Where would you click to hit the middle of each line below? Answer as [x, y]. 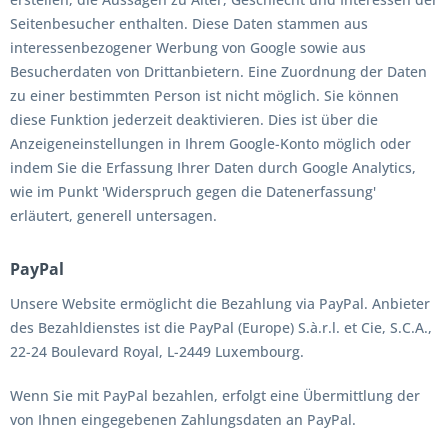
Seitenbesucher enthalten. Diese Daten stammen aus [189, 23]
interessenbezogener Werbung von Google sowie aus [188, 47]
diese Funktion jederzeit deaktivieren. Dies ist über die [194, 119]
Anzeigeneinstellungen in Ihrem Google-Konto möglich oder [210, 143]
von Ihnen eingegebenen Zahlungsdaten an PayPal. [183, 419]
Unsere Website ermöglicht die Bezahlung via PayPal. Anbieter [220, 303]
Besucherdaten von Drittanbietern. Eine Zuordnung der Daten [218, 71]
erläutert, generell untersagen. [113, 215]
